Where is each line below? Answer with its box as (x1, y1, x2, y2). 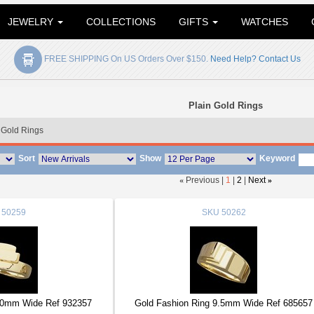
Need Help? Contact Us (210, 54, 301, 64)
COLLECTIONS (86, 16, 156, 27)
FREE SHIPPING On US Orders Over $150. (41, 54, 210, 64)
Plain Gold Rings (189, 100, 264, 111)
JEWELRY (8, 16, 56, 27)
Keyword (259, 153, 295, 163)
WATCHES (241, 16, 288, 27)
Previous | (184, 175, 226, 185)
